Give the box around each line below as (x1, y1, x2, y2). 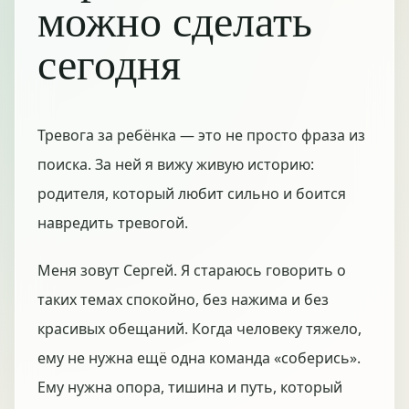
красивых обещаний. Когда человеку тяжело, (37, 319, 362, 339)
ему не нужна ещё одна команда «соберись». (37, 348, 361, 368)
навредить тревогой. (37, 213, 188, 233)
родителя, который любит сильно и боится (37, 184, 346, 204)
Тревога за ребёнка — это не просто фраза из (37, 125, 365, 145)
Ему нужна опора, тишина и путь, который (37, 377, 342, 397)
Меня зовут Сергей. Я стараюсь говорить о (37, 260, 346, 280)
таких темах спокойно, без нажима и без (37, 289, 329, 309)
